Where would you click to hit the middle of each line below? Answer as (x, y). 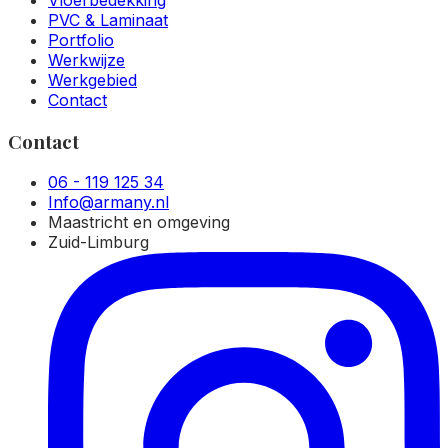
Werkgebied (92, 80)
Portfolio (81, 40)
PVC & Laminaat (108, 20)
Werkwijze (86, 60)
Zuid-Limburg (98, 242)
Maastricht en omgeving (139, 222)
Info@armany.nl (108, 202)
